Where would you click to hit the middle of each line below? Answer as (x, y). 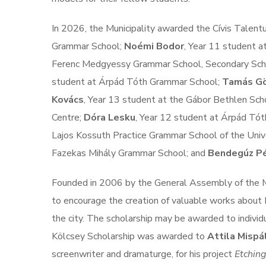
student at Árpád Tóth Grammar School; (137, 82)
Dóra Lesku (110, 118)
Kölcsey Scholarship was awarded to (129, 236)
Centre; (68, 118)
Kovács (68, 100)
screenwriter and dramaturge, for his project (143, 254)
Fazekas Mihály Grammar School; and (130, 153)
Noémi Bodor (154, 46)
